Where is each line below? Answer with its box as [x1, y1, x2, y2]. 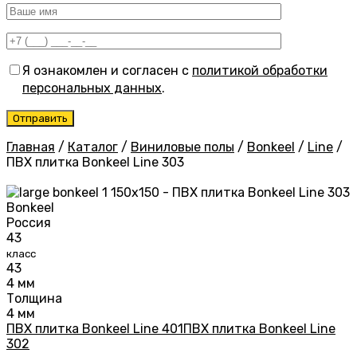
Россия [6, 215, 51, 231]
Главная [6, 139, 55, 155]
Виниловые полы [131, 139, 234, 155]
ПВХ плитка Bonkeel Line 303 [6, 155, 184, 171]
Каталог [68, 139, 118, 155]
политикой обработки [192, 63, 328, 79]
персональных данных [22, 80, 162, 96]
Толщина [6, 291, 62, 307]
